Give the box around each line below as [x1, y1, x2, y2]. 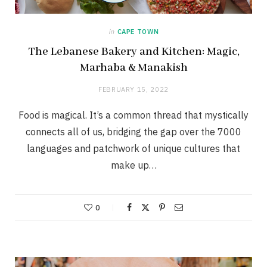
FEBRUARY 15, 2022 [98, 85, 169, 94]
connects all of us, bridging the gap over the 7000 [26, 126, 241, 138]
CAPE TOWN [117, 27, 159, 36]
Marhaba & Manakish [79, 61, 188, 76]
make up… [110, 159, 157, 172]
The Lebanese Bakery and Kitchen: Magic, [27, 45, 240, 60]
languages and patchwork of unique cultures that [27, 142, 240, 155]
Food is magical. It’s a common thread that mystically [18, 109, 249, 122]
